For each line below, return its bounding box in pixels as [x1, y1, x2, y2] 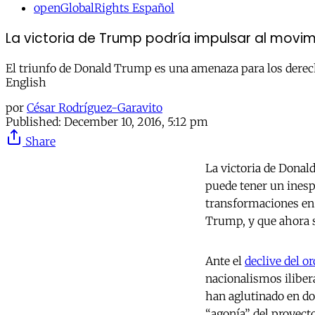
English [6, 75, 46, 90]
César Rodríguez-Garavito [27, 101, 162, 115]
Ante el [205, 254, 245, 269]
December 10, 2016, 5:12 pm [64, 115, 208, 129]
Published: [6, 115, 61, 129]
